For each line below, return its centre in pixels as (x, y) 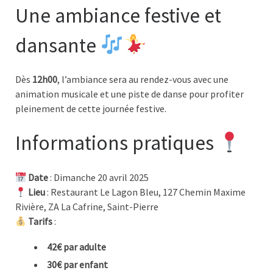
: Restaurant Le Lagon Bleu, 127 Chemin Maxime (146, 192)
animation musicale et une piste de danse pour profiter (129, 94)
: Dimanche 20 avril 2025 (99, 178)
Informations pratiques (117, 143)
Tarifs (41, 222)
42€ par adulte (76, 247)
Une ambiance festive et (118, 15)
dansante (58, 45)
